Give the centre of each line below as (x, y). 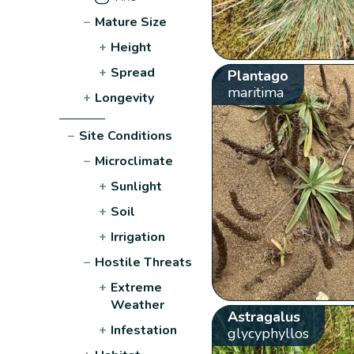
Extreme (137, 287)
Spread (133, 72)
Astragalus (264, 316)
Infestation (144, 330)
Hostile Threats (144, 262)
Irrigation (138, 237)
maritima (255, 92)
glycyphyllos (268, 333)
